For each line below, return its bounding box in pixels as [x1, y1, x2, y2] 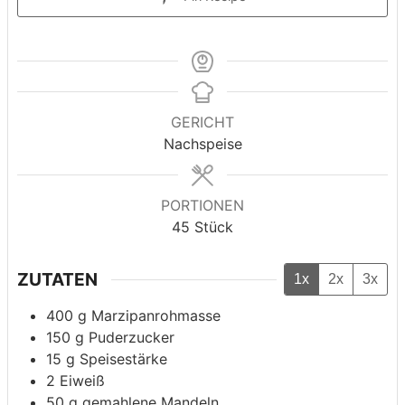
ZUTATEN [17, 268, 98, 291]
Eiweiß [60, 371, 105, 390]
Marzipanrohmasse [91, 306, 221, 325]
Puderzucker [89, 327, 174, 346]
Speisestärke [80, 349, 167, 368]
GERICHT [171, 113, 234, 132]
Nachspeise [163, 135, 242, 154]
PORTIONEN [161, 196, 244, 215]
